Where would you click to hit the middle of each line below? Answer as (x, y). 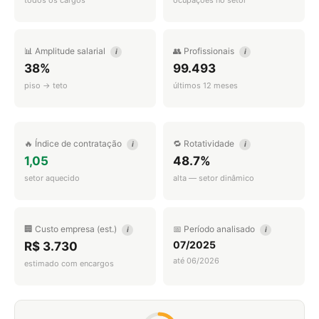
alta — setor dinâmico (214, 178)
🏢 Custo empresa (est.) (72, 229)
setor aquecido (52, 178)
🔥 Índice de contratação (74, 143)
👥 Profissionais (205, 51)
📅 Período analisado (215, 229)
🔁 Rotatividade (205, 143)
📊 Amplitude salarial (66, 51)
